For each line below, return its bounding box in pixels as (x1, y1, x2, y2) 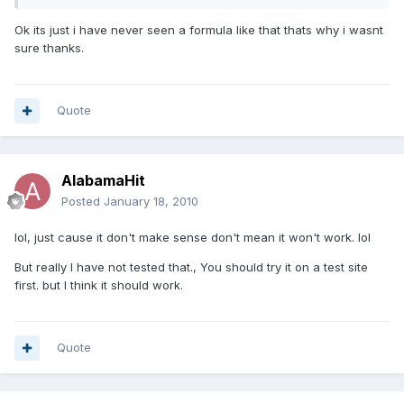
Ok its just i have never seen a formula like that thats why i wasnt (14, 23, 383, 38)
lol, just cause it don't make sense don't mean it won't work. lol (14, 230, 371, 245)
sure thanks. (14, 41, 84, 56)
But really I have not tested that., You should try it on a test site (14, 260, 368, 275)
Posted (61, 194, 104, 209)
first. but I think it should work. (14, 278, 183, 293)
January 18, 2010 (104, 194, 198, 209)
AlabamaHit (61, 171, 145, 190)
